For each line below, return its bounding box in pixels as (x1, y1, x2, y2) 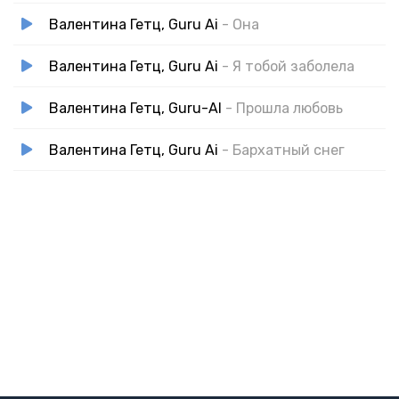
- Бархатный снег (222, 141, 345, 159)
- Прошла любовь (225, 99, 343, 117)
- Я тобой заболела (222, 57, 354, 75)
